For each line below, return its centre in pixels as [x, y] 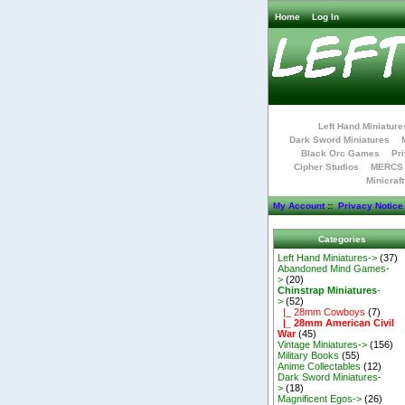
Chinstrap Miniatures [328, 290]
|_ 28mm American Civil [336, 322]
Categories [342, 239]
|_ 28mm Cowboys [322, 311]
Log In [325, 17]
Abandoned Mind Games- [334, 268]
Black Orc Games [340, 153]
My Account [298, 205]
